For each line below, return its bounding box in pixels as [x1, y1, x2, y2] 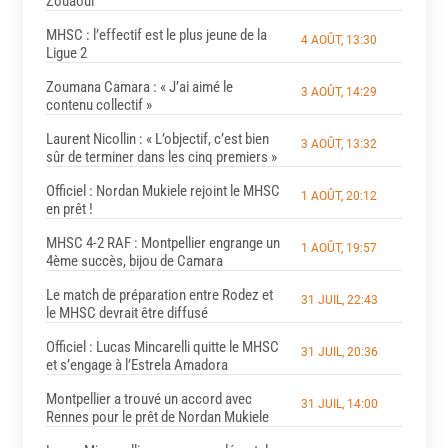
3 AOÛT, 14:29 [300, 84, 377, 99]
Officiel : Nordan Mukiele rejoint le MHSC [45, 181, 280, 200]
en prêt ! [45, 199, 93, 218]
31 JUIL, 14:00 [300, 396, 378, 411]
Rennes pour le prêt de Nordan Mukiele [45, 407, 269, 426]
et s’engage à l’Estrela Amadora [45, 355, 228, 374]
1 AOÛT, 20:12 [300, 188, 377, 203]
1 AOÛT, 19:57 [300, 240, 377, 255]
